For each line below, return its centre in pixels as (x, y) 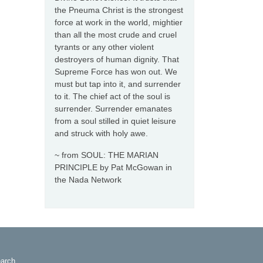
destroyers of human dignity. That (117, 60)
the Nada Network (88, 180)
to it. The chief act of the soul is (112, 97)
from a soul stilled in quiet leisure (115, 121)
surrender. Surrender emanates (113, 109)
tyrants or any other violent (104, 47)
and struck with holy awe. (101, 134)
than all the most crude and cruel (116, 35)
